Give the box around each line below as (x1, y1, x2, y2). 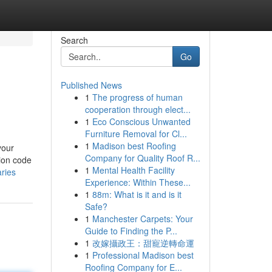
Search (60, 34, 88, 46)
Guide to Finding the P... (84, 225, 177, 237)
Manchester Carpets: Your (92, 212, 193, 225)
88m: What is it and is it (92, 188, 182, 200)
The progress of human (92, 91, 183, 103)
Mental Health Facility (92, 164, 175, 176)
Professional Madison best (92, 249, 194, 261)
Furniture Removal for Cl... (84, 127, 187, 140)
